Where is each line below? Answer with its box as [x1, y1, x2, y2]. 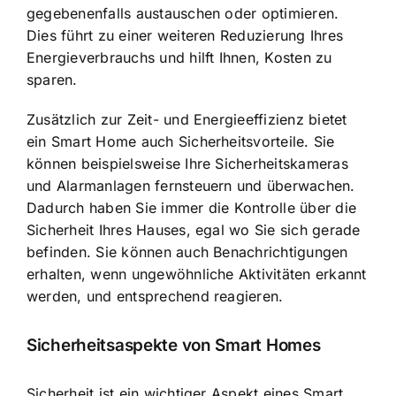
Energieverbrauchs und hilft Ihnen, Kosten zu [27, 49, 332, 67]
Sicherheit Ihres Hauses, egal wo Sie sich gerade [27, 221, 361, 240]
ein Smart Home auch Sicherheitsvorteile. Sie [27, 133, 335, 151]
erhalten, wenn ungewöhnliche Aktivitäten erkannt [27, 265, 367, 284]
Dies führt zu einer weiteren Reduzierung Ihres [27, 27, 344, 45]
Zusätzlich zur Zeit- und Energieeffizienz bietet [27, 110, 347, 129]
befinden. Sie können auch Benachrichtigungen [27, 243, 348, 262]
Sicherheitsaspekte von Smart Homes [27, 334, 321, 355]
